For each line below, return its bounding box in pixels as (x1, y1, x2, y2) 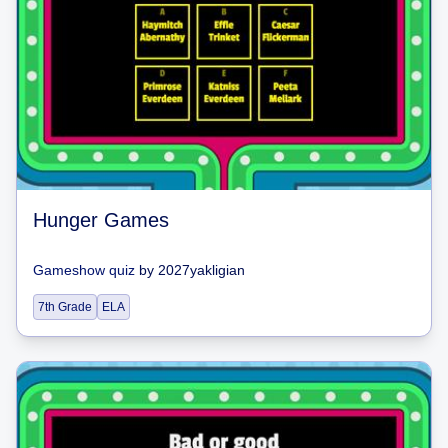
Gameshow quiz (33, 262, 135, 278)
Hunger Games (33, 209, 169, 231)
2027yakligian (158, 262, 245, 278)
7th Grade (38, 300, 92, 314)
